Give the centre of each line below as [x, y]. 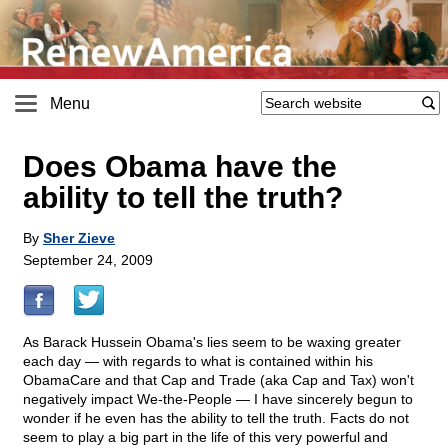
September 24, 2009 [88, 260]
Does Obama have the [180, 167]
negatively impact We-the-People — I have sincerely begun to [218, 399]
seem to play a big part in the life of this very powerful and [205, 437]
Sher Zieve [79, 238]
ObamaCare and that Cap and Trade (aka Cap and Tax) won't [218, 380]
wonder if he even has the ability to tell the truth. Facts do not [216, 418]
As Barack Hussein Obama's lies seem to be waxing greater [212, 342]
